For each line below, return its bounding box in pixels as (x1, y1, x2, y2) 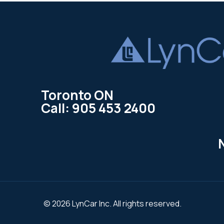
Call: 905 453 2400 (41, 98, 155, 117)
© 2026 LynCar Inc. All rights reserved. (43, 197, 181, 209)
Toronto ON (41, 85, 113, 104)
